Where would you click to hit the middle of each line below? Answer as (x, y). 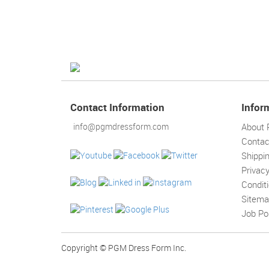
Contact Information (117, 107)
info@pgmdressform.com (121, 127)
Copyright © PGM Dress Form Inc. (124, 248)
